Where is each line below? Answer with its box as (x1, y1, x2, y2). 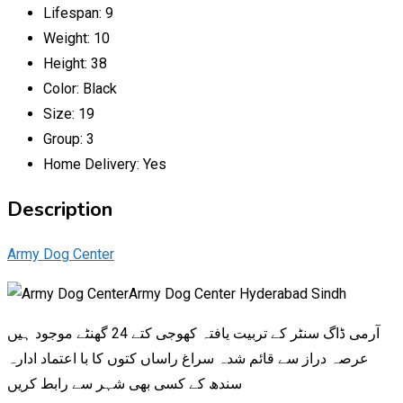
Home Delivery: (43, 155, 143, 173)
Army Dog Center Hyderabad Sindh (129, 284, 346, 302)
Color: (43, 79, 83, 97)
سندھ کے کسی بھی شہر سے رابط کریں (7, 374, 242, 392)
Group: (43, 130, 86, 148)
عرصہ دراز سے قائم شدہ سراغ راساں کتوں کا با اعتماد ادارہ (7, 349, 369, 367)
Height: (43, 54, 91, 72)
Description (7, 195, 112, 223)
